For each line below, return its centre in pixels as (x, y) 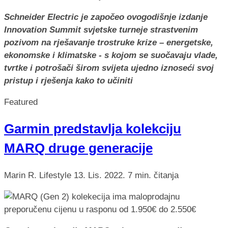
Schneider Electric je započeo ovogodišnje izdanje (106, 17)
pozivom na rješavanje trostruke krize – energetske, (109, 43)
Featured (21, 102)
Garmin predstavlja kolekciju (93, 129)
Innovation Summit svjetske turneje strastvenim (101, 30)
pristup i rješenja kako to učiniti (68, 81)
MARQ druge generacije (78, 148)
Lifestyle (56, 175)
